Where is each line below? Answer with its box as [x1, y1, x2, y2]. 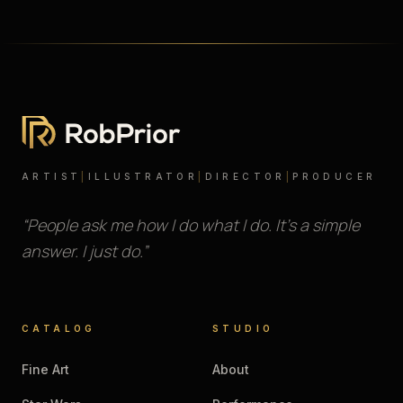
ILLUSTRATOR [87, 171, 199, 182]
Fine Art [22, 361, 69, 377]
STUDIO [212, 323, 274, 334]
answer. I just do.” [22, 240, 148, 262]
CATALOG [22, 323, 96, 334]
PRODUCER [292, 171, 377, 182]
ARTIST [22, 171, 82, 182]
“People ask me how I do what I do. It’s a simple [22, 214, 360, 236]
